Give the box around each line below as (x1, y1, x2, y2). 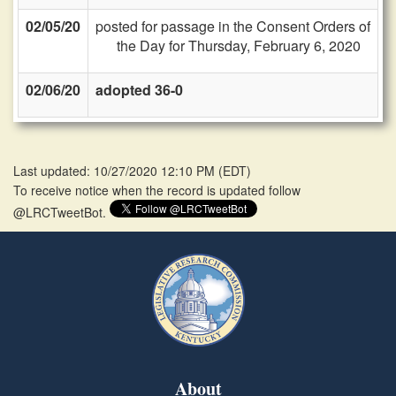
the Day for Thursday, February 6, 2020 (117, 35, 361, 56)
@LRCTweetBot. (13, 203, 110, 221)
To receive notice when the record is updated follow (13, 181, 301, 199)
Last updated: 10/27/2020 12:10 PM (13, 162, 218, 179)
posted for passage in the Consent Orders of (95, 16, 370, 36)
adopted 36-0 (95, 80, 183, 100)
